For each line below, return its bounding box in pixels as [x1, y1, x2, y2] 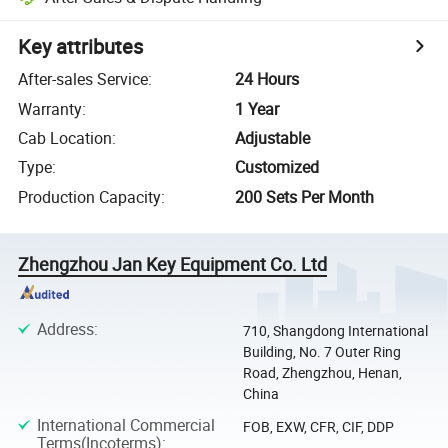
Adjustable [235, 126, 311, 149]
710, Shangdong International [242, 321, 428, 341]
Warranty [18, 97, 83, 120]
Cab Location [18, 126, 113, 149]
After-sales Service [18, 68, 149, 91]
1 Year [235, 97, 280, 120]
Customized [235, 156, 320, 179]
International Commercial [36, 413, 215, 436]
